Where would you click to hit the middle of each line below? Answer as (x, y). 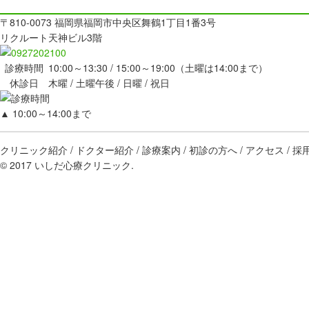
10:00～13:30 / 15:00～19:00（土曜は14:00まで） (158, 68)
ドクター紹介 (105, 150)
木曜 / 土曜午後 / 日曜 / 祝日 (109, 83)
